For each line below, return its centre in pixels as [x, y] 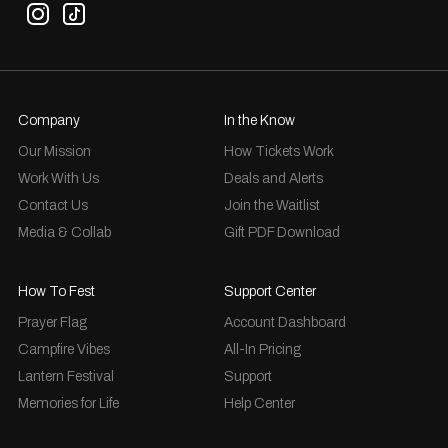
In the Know [259, 121]
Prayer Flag [52, 323]
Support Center [270, 292]
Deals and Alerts [273, 179]
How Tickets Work [279, 152]
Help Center [259, 404]
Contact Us [52, 206]
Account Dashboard [285, 323]
